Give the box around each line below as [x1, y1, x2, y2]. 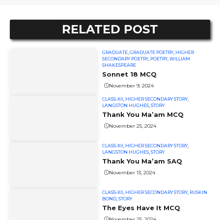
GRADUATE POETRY [130, 50, 174, 55]
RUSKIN [190, 190, 208, 195]
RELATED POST [62, 22, 158, 37]
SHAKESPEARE [102, 62, 137, 68]
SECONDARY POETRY [102, 56, 149, 62]
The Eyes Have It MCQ [102, 204, 181, 212]
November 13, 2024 [109, 169, 156, 176]
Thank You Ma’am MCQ [102, 110, 184, 119]
